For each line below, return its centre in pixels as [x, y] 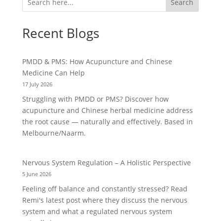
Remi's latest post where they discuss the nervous [105, 200]
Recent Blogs [60, 33]
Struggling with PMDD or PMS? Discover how [95, 99]
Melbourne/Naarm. [54, 133]
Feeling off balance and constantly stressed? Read [105, 189]
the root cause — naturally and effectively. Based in [107, 122]
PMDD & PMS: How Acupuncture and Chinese [97, 62]
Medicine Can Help [53, 73]
